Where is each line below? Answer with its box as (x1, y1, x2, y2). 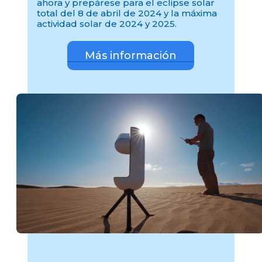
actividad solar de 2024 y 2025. (37, 18, 177, 30)
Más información (85, 49, 177, 62)
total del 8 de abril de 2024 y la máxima (37, 8, 218, 19)
